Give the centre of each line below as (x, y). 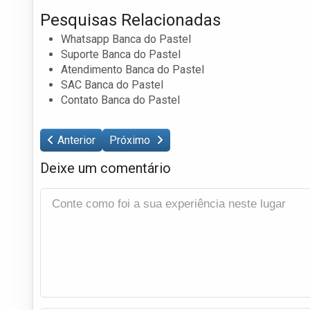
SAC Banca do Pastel (112, 84)
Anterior (76, 140)
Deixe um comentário (106, 168)
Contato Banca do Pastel (120, 100)
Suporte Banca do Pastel (121, 54)
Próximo (131, 140)
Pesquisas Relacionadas (130, 20)
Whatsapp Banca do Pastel (126, 39)
